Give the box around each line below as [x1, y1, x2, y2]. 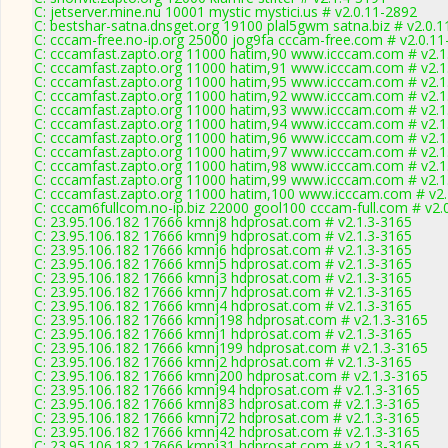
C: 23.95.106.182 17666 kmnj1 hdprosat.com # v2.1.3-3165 [34, 324, 412, 343]
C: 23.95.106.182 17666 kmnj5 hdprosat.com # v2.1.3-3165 [34, 254, 412, 273]
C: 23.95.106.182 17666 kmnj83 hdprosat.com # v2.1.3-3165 [34, 394, 420, 413]
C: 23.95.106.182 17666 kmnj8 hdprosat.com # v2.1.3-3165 [34, 212, 412, 231]
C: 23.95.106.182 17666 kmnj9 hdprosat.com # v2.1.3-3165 [34, 226, 412, 245]
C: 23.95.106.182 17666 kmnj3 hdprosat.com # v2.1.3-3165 [34, 268, 412, 287]
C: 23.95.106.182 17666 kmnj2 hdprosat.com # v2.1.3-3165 [34, 352, 412, 371]
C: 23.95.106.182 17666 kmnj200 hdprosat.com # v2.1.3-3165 [34, 366, 428, 385]
